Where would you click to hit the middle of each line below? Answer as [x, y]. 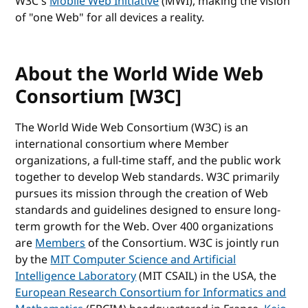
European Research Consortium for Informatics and [151, 293]
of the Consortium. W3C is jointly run [183, 243]
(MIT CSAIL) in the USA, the [207, 276]
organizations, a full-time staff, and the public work [148, 161]
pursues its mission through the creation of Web [142, 194]
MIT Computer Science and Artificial [143, 260]
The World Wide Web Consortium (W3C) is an [132, 128]
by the [33, 260]
